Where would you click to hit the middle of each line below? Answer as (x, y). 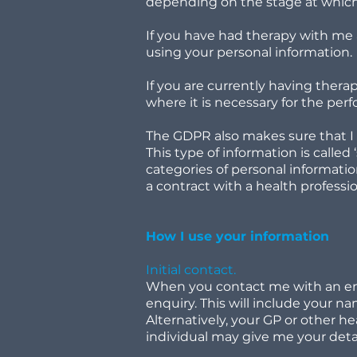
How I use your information (239, 236)
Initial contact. (192, 270)
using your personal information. (251, 52)
